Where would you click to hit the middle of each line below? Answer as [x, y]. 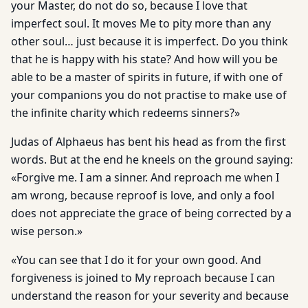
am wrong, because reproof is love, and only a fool [143, 195]
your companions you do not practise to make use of [149, 95]
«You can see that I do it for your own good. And [136, 260]
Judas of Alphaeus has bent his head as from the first [148, 142]
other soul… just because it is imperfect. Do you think [150, 41]
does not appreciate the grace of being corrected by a [151, 213]
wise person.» [47, 231]
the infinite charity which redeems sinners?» [125, 113]
